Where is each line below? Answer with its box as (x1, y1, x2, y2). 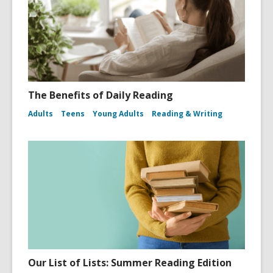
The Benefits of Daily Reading (28, 88, 173, 102)
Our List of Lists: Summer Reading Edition (28, 256, 232, 270)
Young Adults (93, 108, 144, 119)
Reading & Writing (152, 108, 222, 119)
